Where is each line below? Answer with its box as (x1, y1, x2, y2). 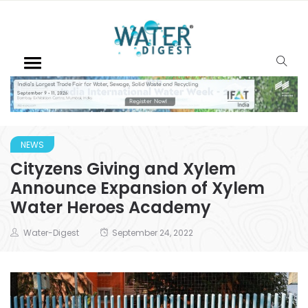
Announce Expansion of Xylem (10, 176, 265, 199)
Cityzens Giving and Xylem (10, 157, 236, 180)
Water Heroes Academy (10, 195, 211, 219)
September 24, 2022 (112, 226, 193, 239)
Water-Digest (23, 226, 79, 239)
